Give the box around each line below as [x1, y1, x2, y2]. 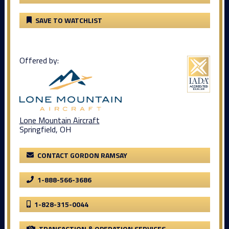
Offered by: [19, 54, 59, 67]
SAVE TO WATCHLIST [35, 15, 102, 26]
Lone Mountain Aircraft [19, 114, 100, 127]
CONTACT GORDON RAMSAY [37, 150, 127, 161]
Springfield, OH [19, 123, 71, 136]
